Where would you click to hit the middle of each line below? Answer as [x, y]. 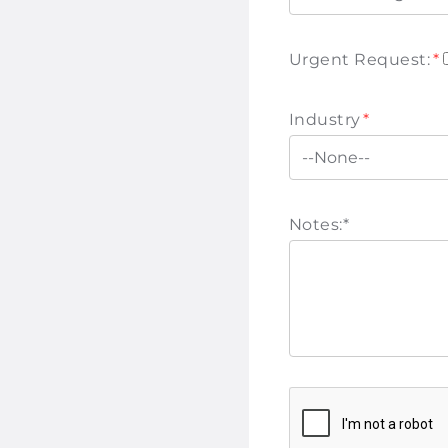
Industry [325, 119]
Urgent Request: [360, 59]
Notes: [316, 225]
